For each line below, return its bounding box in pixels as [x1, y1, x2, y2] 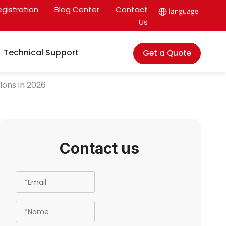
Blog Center [54, 4, 99, 15]
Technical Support [4, 47, 79, 59]
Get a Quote [142, 48, 191, 59]
